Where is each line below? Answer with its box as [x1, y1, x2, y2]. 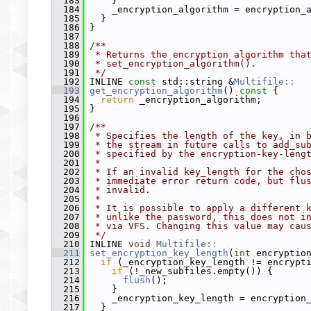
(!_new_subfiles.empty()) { [123, 266, 273, 276]
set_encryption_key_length [90, 248, 228, 258]
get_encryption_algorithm [90, 85, 223, 96]
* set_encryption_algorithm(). [90, 58, 256, 69]
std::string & [156, 76, 234, 87]
